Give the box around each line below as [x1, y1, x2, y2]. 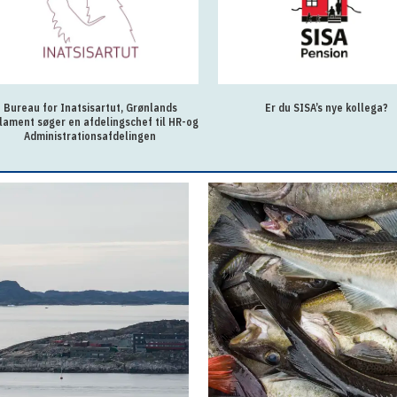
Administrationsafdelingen [24, 128, 157, 143]
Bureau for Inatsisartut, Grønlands [3, 100, 177, 114]
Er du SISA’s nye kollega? [264, 100, 388, 114]
